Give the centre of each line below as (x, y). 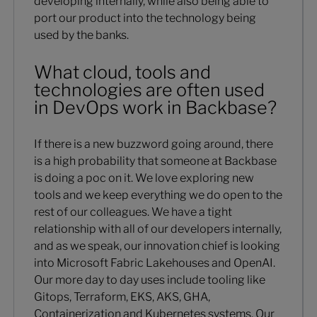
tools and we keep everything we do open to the (158, 195)
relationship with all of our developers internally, (157, 229)
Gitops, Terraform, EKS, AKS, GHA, (122, 297)
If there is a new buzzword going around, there (153, 144)
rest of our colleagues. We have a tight (133, 212)
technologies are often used (149, 90)
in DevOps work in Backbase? (155, 107)
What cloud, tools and (122, 72)
